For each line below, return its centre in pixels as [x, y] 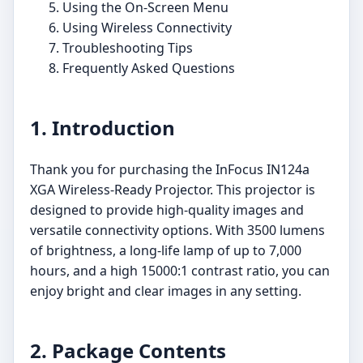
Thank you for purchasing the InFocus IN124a [170, 169]
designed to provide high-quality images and [167, 209]
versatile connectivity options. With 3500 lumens [177, 230]
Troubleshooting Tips [128, 47]
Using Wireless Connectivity [147, 27]
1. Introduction [102, 127]
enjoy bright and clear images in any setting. [166, 290]
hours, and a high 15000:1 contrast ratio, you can [180, 270]
